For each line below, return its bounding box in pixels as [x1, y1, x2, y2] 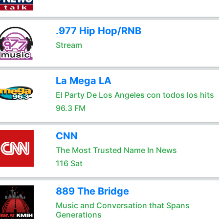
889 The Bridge [55, 185, 129, 197]
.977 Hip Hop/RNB [55, 25, 141, 37]
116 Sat [55, 158, 83, 168]
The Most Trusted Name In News [55, 145, 177, 155]
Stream [55, 40, 82, 50]
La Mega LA [55, 75, 111, 87]
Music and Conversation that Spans [55, 200, 190, 210]
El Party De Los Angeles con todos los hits [55, 90, 214, 100]
